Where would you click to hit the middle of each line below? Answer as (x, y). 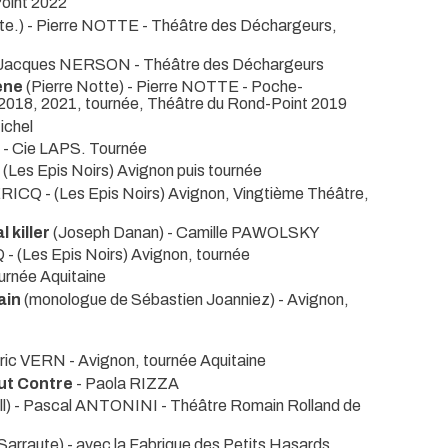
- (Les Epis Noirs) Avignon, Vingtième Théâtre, (207, 193)
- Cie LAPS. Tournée (75, 148)
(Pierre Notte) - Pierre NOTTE (132, 87)
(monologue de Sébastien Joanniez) (149, 299)
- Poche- (272, 87)
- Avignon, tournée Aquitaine (167, 361)
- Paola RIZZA (126, 383)
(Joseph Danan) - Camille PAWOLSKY (185, 232)
